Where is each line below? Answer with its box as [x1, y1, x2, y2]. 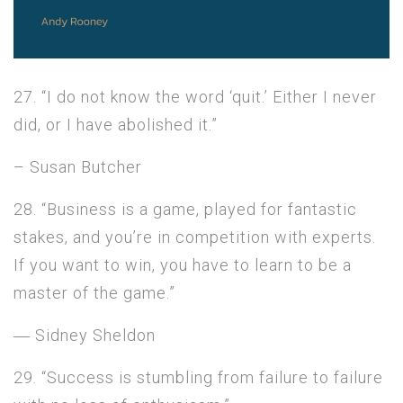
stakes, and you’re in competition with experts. [13, 227, 376, 246]
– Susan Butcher [13, 157, 142, 176]
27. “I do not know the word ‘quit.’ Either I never [13, 86, 377, 106]
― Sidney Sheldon [13, 325, 156, 345]
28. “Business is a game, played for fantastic [13, 199, 357, 219]
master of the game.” [13, 282, 175, 302]
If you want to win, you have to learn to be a [13, 255, 352, 274]
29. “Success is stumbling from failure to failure [13, 367, 383, 387]
